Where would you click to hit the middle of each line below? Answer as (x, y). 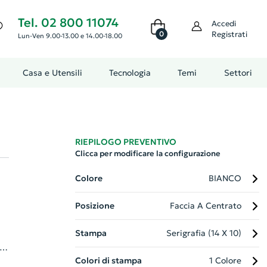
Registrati (229, 34)
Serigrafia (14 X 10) (204, 233)
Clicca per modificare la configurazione (148, 153)
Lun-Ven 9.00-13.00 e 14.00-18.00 (70, 36)
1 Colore (225, 260)
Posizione (94, 206)
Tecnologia (130, 73)
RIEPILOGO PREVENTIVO (125, 142)
